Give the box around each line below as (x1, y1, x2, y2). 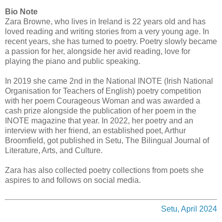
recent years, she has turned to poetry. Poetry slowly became (5, 37, 217, 46)
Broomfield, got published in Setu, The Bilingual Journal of (5, 136, 209, 145)
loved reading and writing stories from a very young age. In (5, 27, 209, 36)
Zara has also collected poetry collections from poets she (5, 166, 204, 174)
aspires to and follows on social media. (5, 175, 143, 184)
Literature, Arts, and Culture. (5, 146, 107, 155)
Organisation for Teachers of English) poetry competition (5, 86, 201, 95)
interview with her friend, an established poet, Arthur (5, 126, 186, 135)
